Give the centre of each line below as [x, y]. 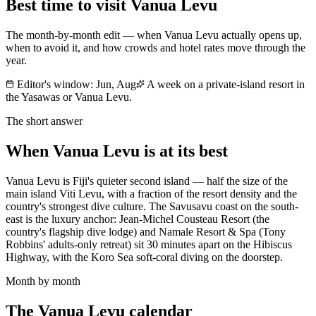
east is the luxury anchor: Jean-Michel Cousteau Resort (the [138, 219]
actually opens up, [260, 35]
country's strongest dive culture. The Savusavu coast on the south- [152, 206]
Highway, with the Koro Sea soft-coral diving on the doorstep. [144, 257]
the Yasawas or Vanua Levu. [69, 97]
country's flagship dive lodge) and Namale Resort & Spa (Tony [146, 231]
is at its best [184, 151]
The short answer [44, 121]
